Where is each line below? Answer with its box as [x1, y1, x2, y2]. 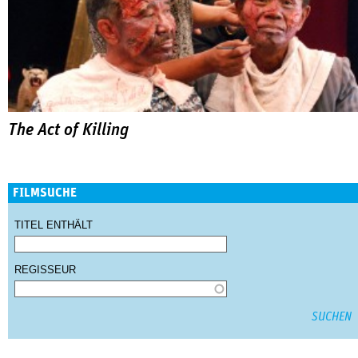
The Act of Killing [8, 121, 129, 140]
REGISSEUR [14, 263, 76, 276]
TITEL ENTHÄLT [14, 218, 93, 231]
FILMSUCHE [13, 185, 77, 199]
